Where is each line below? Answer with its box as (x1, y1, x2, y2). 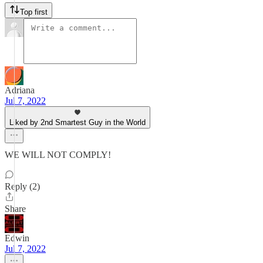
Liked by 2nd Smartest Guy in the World (9, 118, 146, 127)
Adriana (5, 85, 35, 95)
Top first (20, 8, 48, 16)
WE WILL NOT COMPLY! (5, 150, 111, 160)
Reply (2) (5, 181, 40, 191)
